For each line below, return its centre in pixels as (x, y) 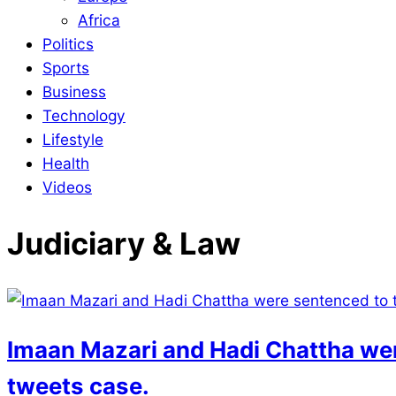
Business (74, 92)
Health (66, 164)
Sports (66, 68)
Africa (99, 20)
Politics (68, 44)
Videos (67, 187)
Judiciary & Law (124, 244)
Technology (84, 116)
